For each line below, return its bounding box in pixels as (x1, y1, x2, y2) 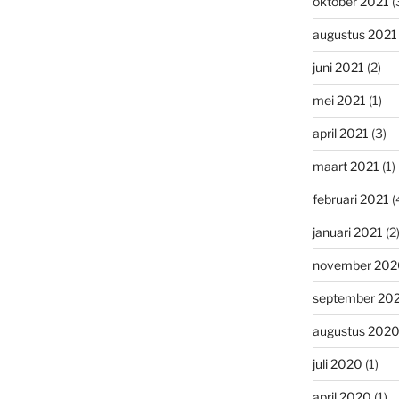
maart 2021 (312, 158, 379, 174)
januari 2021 (312, 224, 383, 240)
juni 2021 (312, 59, 364, 75)
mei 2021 (312, 92, 366, 108)
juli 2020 (312, 355, 362, 371)
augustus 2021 (312, 26, 397, 42)
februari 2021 (312, 191, 389, 207)
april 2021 (312, 125, 369, 141)
